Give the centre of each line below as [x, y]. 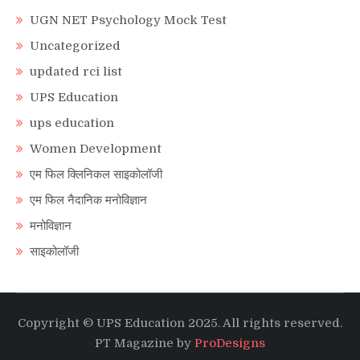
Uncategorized [75, 45]
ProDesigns [230, 343]
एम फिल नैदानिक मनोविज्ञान [88, 200]
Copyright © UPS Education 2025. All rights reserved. [180, 323]
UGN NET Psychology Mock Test [128, 20]
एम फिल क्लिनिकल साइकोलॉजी [96, 174]
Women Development [96, 148]
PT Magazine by [145, 343]
